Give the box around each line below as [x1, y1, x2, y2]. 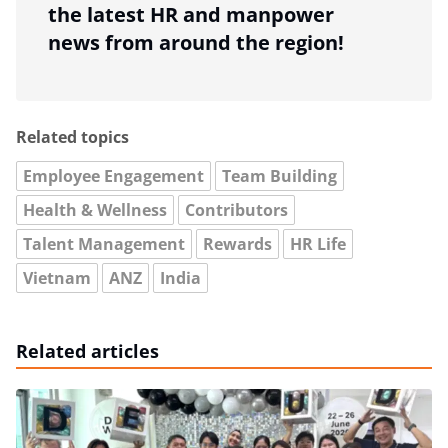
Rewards [203, 232, 272, 255]
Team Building [222, 164, 337, 187]
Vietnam [23, 266, 91, 289]
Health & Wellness [23, 198, 167, 221]
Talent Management [23, 232, 185, 255]
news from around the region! [48, 28, 344, 56]
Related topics [16, 125, 129, 148]
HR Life [290, 232, 346, 255]
